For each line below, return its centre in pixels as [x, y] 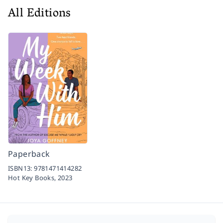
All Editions [40, 14]
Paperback [29, 154]
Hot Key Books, [33, 177]
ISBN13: [21, 168]
